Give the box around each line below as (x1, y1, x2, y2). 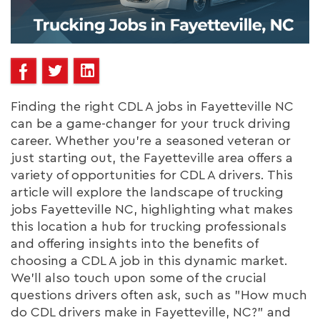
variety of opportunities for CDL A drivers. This (11, 168, 293, 181)
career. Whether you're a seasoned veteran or (11, 134, 291, 147)
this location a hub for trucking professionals (11, 219, 286, 233)
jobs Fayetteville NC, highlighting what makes (11, 202, 293, 216)
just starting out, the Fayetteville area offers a (11, 151, 293, 164)
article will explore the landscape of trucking (11, 185, 284, 199)
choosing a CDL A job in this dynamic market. (11, 254, 288, 267)
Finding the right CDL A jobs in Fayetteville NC (11, 99, 294, 113)
